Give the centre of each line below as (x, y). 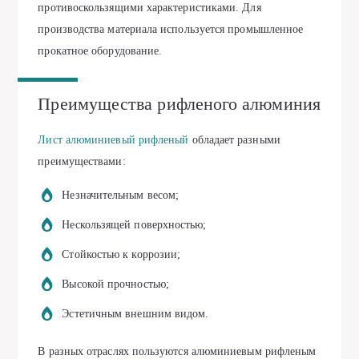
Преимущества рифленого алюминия (179, 104)
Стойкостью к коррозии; (121, 255)
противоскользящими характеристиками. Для (149, 8)
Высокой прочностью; (115, 284)
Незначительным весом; (121, 196)
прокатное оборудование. (100, 51)
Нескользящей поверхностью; (134, 225)
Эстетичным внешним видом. (135, 314)
